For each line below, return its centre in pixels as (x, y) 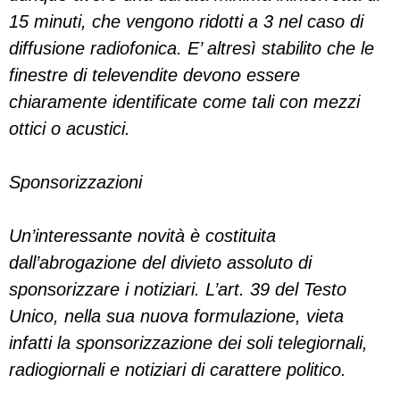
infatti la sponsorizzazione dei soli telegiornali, (188, 343)
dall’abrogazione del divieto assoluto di (160, 262)
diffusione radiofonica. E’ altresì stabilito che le (192, 48)
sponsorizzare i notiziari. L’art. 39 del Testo (178, 289)
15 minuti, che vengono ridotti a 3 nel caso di (186, 21)
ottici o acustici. (70, 129)
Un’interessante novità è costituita (142, 236)
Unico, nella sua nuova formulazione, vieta (176, 316)
